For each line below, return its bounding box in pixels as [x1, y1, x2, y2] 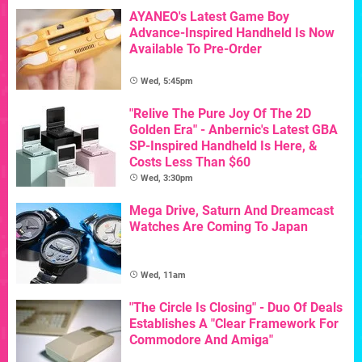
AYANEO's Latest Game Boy [129, 9, 289, 25]
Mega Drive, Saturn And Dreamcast [129, 203, 334, 219]
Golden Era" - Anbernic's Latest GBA [129, 122, 338, 138]
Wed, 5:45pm [141, 76, 193, 87]
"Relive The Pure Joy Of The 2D [129, 106, 311, 122]
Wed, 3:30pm [141, 173, 193, 184]
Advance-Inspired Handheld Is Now [129, 25, 335, 41]
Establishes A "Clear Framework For [129, 316, 339, 332]
